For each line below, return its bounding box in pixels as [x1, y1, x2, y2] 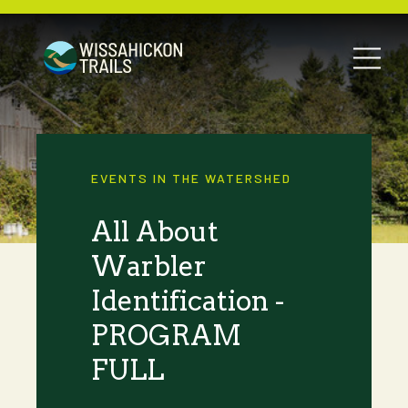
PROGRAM [91, 319, 241, 352]
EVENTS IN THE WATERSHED [91, 170, 291, 186]
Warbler [91, 250, 207, 282]
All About [91, 215, 219, 248]
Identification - [91, 284, 284, 317]
